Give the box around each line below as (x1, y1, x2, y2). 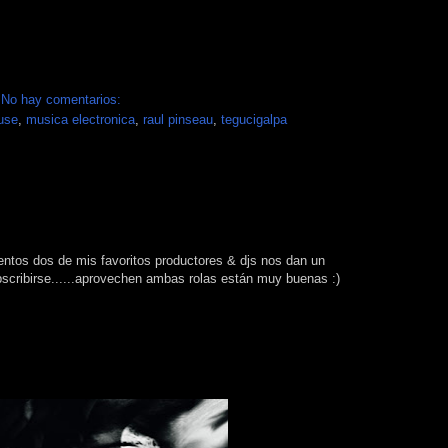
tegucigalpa (221, 111, 287, 127)
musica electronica (26, 111, 135, 127)
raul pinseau (143, 111, 213, 127)
